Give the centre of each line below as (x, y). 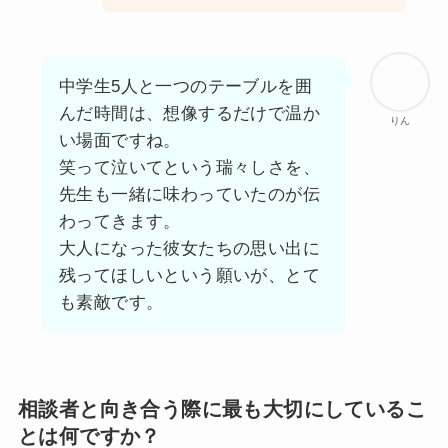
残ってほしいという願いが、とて (189, 276)
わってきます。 (119, 222)
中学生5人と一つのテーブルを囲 (185, 87)
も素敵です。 (111, 303)
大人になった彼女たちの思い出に (189, 249)
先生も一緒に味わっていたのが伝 (189, 195)
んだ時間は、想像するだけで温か (189, 114)
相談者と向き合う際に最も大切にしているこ (221, 409)
